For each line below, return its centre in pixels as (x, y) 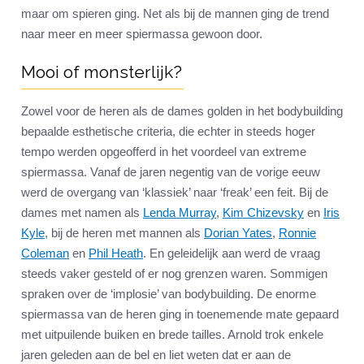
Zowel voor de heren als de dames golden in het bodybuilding (182, 111)
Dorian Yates (238, 233)
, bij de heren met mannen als (124, 233)
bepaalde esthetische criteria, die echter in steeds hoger (168, 132)
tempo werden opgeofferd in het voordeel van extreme (164, 152)
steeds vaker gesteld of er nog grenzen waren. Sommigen (174, 274)
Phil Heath (116, 253)
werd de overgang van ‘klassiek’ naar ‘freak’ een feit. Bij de (175, 193)
